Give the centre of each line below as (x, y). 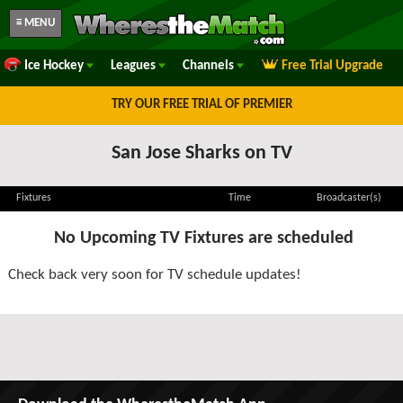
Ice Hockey (55, 66)
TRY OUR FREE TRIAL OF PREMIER (201, 105)
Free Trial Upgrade (332, 66)
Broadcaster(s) (349, 198)
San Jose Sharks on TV (201, 153)
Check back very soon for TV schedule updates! (155, 275)
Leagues (134, 66)
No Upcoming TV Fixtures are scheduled (204, 238)
